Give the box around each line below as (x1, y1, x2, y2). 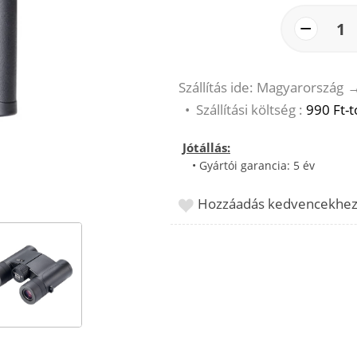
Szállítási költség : (196, 100, 306, 119)
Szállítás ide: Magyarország (178, 77, 343, 96)
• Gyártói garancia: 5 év (182, 157, 315, 173)
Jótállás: (182, 139, 230, 155)
